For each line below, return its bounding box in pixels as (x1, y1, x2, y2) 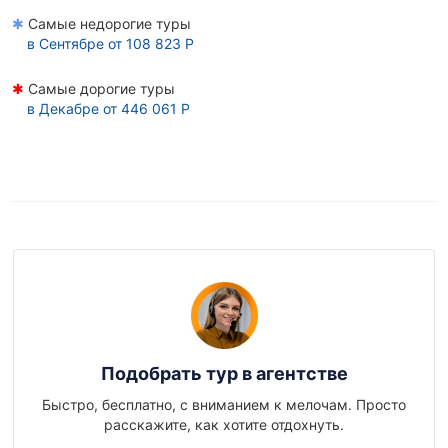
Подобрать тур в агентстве (100, 363, 348, 384)
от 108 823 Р (104, 35, 194, 52)
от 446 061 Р (99, 100, 190, 117)
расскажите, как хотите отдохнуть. (104, 416, 344, 433)
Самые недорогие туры (24, 15, 191, 32)
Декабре (39, 100, 99, 117)
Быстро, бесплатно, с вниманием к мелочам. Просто (42, 396, 406, 413)
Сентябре (39, 35, 104, 52)
